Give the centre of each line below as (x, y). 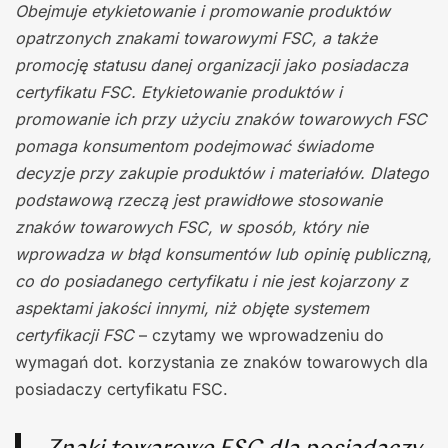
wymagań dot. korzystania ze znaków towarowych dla (221, 361)
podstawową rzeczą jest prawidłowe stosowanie (198, 199)
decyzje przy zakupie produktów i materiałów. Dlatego (222, 172)
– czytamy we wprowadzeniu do (259, 334)
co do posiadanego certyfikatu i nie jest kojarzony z (211, 280)
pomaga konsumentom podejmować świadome (194, 145)
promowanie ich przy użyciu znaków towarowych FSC (221, 118)
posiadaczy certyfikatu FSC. (121, 388)
